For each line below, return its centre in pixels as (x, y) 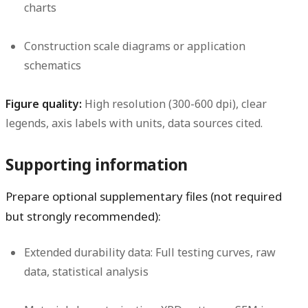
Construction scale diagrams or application (135, 46)
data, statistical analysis (87, 272)
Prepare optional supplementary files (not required (144, 197)
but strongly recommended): (83, 217)
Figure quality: (44, 104)
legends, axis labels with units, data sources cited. (134, 123)
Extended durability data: (89, 253)
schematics (53, 66)
